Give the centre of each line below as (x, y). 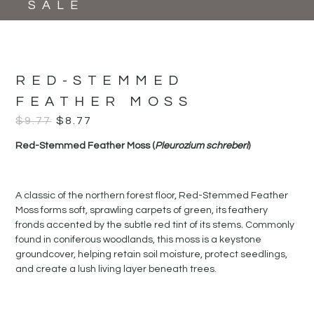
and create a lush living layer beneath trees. (116, 269)
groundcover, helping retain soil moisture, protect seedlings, (152, 254)
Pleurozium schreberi (202, 146)
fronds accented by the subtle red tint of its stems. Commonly (155, 225)
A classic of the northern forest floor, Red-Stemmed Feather (152, 195)
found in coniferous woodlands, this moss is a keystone (139, 239)
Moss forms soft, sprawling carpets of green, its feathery (142, 210)
